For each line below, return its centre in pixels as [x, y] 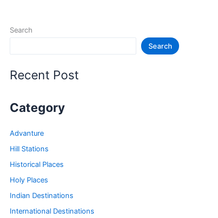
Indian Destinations [42, 196]
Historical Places [37, 165]
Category [37, 108]
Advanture [27, 134]
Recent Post [44, 75]
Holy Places [29, 180]
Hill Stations [29, 149]
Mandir [31, 47]
